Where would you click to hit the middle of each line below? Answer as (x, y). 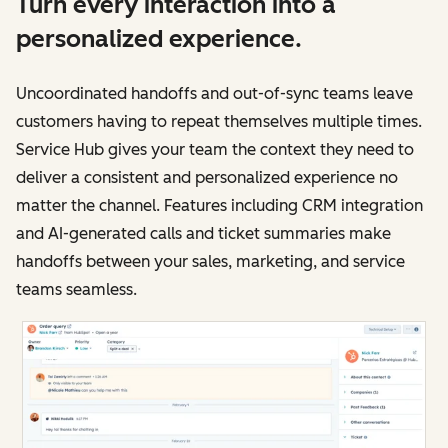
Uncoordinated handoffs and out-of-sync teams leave (214, 93)
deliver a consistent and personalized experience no (207, 177)
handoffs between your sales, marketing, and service (210, 261)
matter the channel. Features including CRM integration (219, 205)
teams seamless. (76, 289)
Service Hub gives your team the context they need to (215, 149)
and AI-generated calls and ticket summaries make (203, 233)
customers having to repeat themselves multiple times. (219, 121)
